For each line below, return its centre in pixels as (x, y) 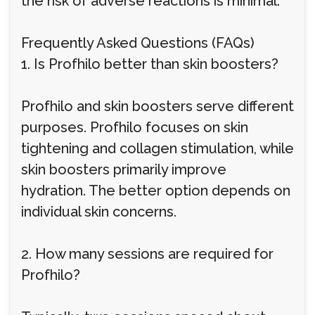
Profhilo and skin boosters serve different (157, 106)
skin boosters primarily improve (124, 169)
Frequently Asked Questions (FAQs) (138, 43)
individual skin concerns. (99, 212)
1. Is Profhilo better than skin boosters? (150, 64)
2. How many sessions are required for (147, 254)
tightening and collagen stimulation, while (157, 148)
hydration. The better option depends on (156, 191)
